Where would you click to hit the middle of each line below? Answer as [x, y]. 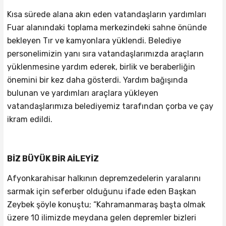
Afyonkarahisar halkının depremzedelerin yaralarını [104, 179]
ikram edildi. [30, 119]
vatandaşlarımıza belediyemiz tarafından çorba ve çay [110, 106]
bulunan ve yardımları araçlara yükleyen [82, 93]
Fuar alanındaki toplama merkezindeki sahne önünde [107, 27]
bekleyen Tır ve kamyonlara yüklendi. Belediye [94, 40]
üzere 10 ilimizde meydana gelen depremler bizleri [101, 218]
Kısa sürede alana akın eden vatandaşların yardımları [106, 14]
